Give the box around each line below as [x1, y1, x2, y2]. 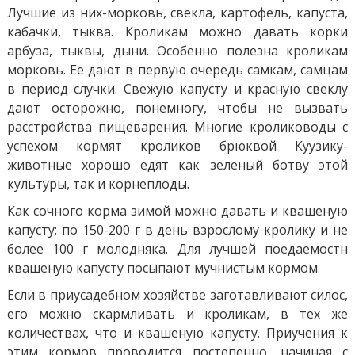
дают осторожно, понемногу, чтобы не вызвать [6, 98, 349, 116]
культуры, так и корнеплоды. [6, 174, 189, 193]
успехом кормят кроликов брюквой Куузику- [6, 136, 349, 155]
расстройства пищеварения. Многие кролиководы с [6, 117, 349, 136]
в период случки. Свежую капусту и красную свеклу [6, 79, 349, 97]
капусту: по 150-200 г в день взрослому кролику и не [6, 220, 349, 239]
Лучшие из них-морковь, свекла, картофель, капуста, [6, 3, 349, 21]
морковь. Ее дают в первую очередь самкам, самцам [6, 60, 349, 78]
